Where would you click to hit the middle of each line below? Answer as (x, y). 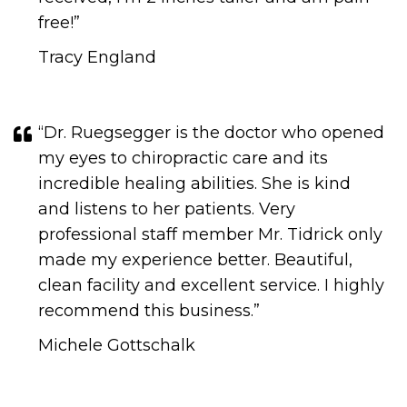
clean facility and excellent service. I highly (211, 285)
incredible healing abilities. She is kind (194, 184)
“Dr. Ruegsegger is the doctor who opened (211, 133)
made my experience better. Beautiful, (195, 260)
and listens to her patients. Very (167, 209)
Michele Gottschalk (117, 345)
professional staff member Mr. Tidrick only (210, 234)
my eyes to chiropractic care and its (183, 158)
